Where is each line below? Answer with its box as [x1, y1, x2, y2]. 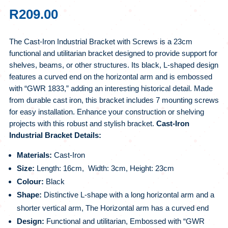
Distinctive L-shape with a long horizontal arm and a [43, 190, 214, 199]
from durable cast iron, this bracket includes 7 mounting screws [9, 96, 219, 105]
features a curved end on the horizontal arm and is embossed [9, 72, 212, 81]
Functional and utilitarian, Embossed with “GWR [46, 217, 205, 226]
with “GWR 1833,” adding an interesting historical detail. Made [9, 84, 213, 93]
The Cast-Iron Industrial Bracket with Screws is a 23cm [9, 37, 192, 46]
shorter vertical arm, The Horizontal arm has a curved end [16, 204, 209, 213]
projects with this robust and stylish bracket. [9, 119, 156, 128]
